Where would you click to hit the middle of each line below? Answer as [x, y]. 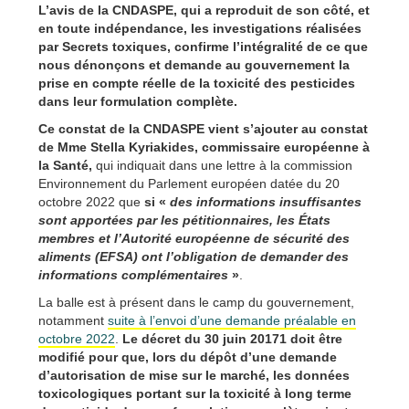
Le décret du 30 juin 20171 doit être [231, 339]
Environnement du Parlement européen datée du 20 [189, 184]
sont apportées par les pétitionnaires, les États [184, 220]
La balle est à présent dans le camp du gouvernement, [196, 303]
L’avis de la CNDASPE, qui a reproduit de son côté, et [204, 10]
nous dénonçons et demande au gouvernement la [194, 65]
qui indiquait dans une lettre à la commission [222, 166]
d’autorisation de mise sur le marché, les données [194, 376]
